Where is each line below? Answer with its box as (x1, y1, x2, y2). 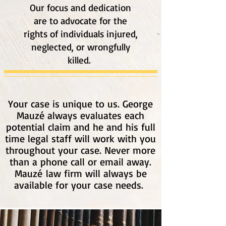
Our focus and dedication (30, 2, 131, 14)
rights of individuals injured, (23, 28, 138, 40)
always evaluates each (47, 109, 144, 122)
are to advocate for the (34, 15, 127, 27)
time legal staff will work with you (5, 132, 156, 145)
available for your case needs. (14, 179, 147, 191)
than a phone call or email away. (10, 155, 151, 168)
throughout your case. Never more (6, 144, 155, 156)
